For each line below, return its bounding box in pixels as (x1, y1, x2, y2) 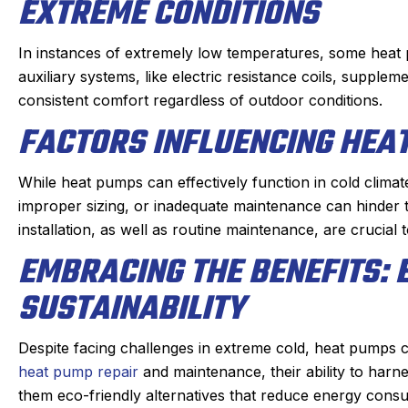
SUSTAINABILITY (18, 283, 245, 336)
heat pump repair (18, 362, 138, 381)
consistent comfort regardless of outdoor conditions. (18, 90, 382, 109)
